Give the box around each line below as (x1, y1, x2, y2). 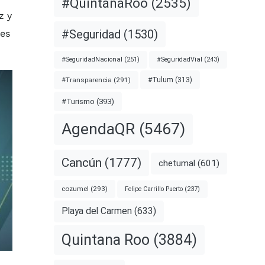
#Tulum (147, 76, 173, 85)
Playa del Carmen (61, 205, 132, 216)
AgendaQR (61, 119, 135, 139)
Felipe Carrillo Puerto (124, 185, 183, 193)
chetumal (158, 157, 195, 169)
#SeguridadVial (156, 56, 202, 64)
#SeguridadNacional (61, 56, 122, 64)
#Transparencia (61, 76, 112, 85)
